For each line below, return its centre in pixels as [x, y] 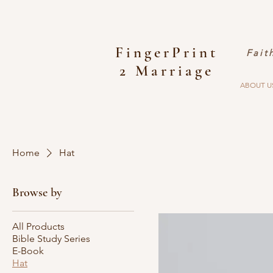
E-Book [28, 251]
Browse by [37, 193]
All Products [38, 226]
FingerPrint [167, 52]
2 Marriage [167, 71]
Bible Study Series [51, 239]
